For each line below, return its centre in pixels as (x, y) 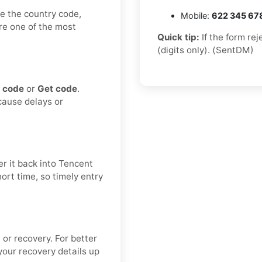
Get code (57, 89)
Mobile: (196, 16)
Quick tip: (178, 37)
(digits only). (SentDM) (206, 50)
